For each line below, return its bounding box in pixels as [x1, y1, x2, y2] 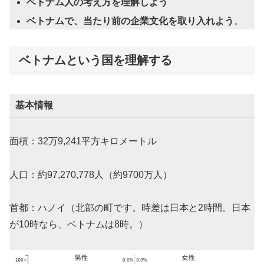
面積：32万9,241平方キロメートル [9, 136, 157, 146]
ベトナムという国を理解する [19, 54, 172, 67]
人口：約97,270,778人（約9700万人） [9, 169, 181, 180]
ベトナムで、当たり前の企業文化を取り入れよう [27, 15, 235, 26]
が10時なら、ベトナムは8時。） [9, 219, 148, 230]
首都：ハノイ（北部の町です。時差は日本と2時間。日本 [9, 203, 250, 213]
